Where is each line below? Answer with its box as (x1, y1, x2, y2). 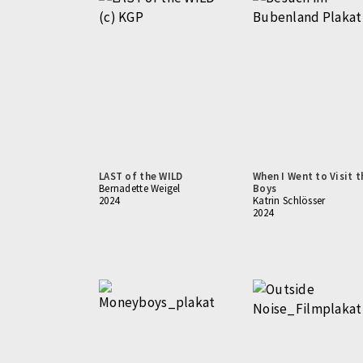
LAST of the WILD (99, 169, 183, 183)
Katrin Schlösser (253, 194, 326, 207)
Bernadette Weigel (99, 181, 181, 195)
